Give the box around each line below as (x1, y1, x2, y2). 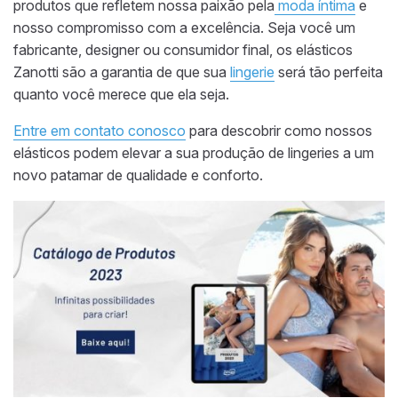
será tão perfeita (275, 63, 383, 82)
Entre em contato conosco (13, 122, 186, 140)
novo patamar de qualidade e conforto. (13, 166, 263, 185)
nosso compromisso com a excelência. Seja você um (13, 19, 355, 37)
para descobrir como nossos (186, 122, 372, 140)
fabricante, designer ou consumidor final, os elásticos (13, 41, 353, 60)
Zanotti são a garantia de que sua (13, 63, 230, 82)
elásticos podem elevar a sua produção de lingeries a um (13, 144, 374, 163)
